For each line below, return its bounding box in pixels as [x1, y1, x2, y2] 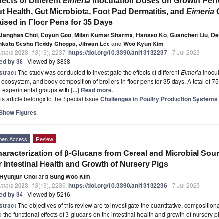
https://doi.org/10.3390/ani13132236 [68, 180, 167, 190]
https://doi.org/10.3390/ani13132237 [68, 47, 167, 57]
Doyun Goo [41, 30, 71, 39]
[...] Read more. [71, 85, 113, 94]
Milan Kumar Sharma [74, 30, 133, 39]
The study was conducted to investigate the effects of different [18, 67, 181, 76]
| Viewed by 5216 [23, 189, 70, 198]
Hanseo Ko [136, 30, 167, 39]
